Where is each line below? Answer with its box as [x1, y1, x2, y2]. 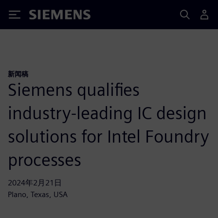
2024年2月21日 [8, 178, 62, 187]
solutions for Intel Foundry [8, 125, 209, 147]
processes [8, 148, 81, 170]
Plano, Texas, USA [8, 189, 68, 199]
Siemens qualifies [8, 78, 140, 100]
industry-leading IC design [8, 102, 207, 124]
